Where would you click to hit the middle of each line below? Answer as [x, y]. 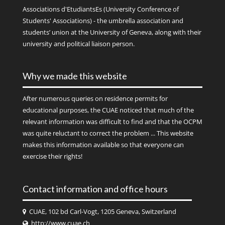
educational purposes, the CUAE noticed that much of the [108, 110]
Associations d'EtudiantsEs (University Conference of [100, 10]
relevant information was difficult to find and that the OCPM [112, 122]
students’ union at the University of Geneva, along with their [112, 33]
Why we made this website [75, 76]
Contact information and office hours [95, 189]
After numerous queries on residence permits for [95, 99]
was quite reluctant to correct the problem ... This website [108, 134]
